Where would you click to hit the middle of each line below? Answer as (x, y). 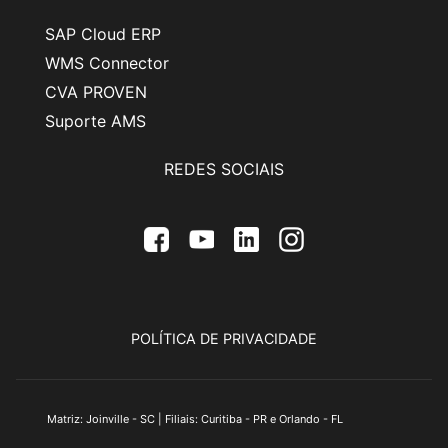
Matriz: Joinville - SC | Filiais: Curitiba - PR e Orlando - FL (195, 418)
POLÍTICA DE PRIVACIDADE (224, 338)
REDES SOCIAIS (224, 168)
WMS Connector (107, 62)
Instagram (324, 262)
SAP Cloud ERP (103, 33)
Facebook (189, 262)
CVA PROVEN (96, 91)
